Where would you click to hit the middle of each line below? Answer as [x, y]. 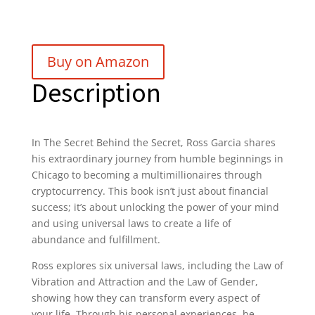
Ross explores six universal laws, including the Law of [157, 265]
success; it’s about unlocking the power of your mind [155, 207]
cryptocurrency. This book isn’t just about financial [150, 191]
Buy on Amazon [98, 61]
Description [96, 92]
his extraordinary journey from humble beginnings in [157, 158]
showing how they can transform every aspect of [146, 297]
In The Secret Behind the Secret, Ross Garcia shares [153, 142]
